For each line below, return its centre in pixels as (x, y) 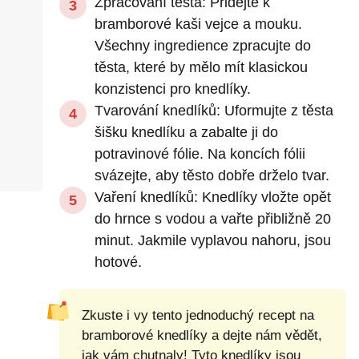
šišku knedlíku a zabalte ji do (186, 132)
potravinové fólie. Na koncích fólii (200, 154)
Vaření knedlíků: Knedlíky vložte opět (212, 197)
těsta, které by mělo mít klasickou (201, 67)
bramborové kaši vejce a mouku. (198, 24)
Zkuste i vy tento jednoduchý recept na (198, 315)
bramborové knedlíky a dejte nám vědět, (202, 335)
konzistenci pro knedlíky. (172, 89)
